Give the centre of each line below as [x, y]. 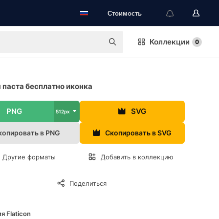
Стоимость [125, 13]
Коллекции [170, 42]
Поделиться [88, 183]
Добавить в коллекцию [137, 157]
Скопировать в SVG [138, 133]
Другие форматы [29, 157]
